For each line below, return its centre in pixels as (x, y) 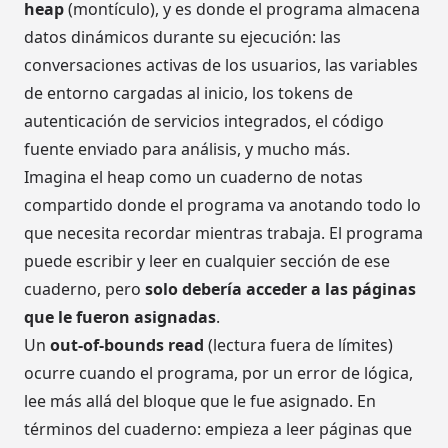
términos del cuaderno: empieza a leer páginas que (218, 429)
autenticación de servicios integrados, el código (204, 121)
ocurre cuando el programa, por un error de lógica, (218, 373)
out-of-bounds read (127, 345)
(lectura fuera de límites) (298, 345)
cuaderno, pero (84, 289)
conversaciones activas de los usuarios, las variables (221, 65)
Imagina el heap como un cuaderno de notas (193, 177)
